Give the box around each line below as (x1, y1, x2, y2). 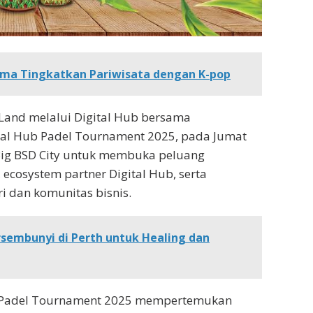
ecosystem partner (3, 165, 106, 182)
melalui (29, 108, 74, 125)
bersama (141, 108, 191, 125)
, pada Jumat (175, 127, 247, 144)
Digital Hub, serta (106, 165, 207, 182)
